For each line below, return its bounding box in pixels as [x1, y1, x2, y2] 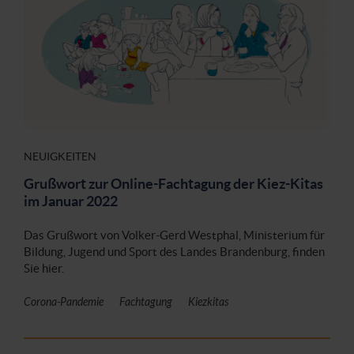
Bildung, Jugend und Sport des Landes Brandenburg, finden [24, 245, 325, 259]
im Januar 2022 [24, 193, 118, 210]
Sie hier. [24, 262, 64, 276]
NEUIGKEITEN [24, 150, 96, 164]
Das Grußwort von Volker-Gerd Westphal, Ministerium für [24, 228, 325, 243]
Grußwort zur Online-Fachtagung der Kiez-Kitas [24, 175, 323, 193]
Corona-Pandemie [24, 296, 104, 310]
